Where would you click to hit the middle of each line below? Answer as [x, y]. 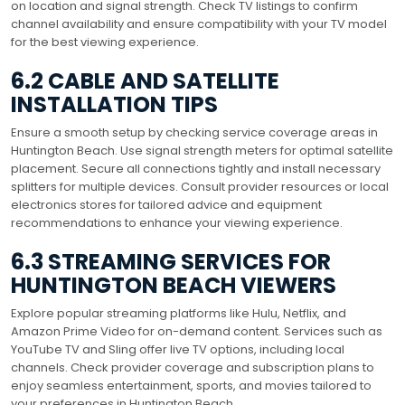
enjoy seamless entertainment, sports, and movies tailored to [191, 385]
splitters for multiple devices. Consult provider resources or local [200, 186]
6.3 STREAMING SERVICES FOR [171, 261]
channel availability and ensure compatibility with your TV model [199, 24]
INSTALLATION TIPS [114, 104]
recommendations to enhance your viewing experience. [177, 222]
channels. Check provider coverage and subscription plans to [193, 367]
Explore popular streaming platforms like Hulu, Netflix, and [179, 313]
